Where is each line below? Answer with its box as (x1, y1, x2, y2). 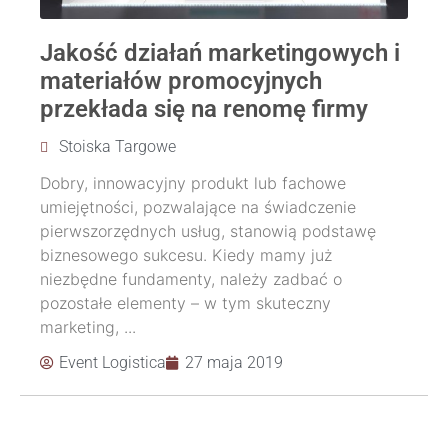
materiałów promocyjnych (40, 66, 322, 95)
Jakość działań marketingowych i (40, 38, 400, 67)
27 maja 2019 (185, 352, 283, 372)
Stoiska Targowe (59, 136, 176, 156)
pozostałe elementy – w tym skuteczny (40, 292, 331, 313)
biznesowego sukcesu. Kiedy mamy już (40, 244, 332, 265)
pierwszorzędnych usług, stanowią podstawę (40, 220, 376, 241)
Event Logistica (59, 352, 166, 372)
